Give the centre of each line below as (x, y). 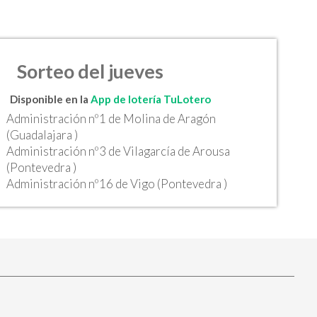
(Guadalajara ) (42, 135)
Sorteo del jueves (91, 71)
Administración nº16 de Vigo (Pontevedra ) (117, 184)
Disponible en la (51, 99)
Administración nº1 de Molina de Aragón (111, 119)
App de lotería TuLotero (151, 99)
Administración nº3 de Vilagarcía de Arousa (119, 151)
